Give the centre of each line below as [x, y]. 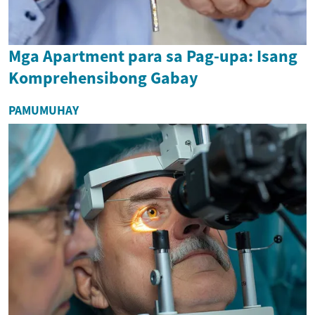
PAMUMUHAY [44, 110]
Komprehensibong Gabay [103, 77]
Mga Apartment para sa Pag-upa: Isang [153, 56]
